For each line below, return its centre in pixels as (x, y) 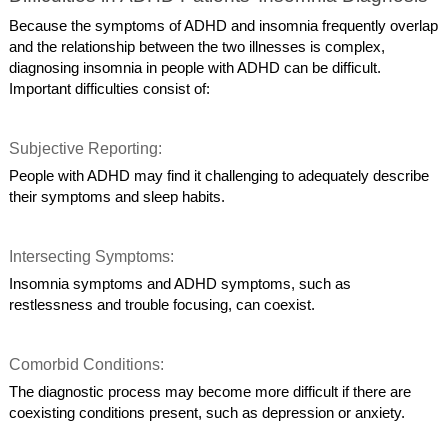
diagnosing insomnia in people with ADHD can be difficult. (195, 68)
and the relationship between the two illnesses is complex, (197, 47)
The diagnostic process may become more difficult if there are (210, 392)
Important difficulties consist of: (110, 89)
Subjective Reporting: (88, 148)
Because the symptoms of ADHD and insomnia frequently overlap (224, 26)
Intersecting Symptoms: (94, 256)
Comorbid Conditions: (89, 364)
